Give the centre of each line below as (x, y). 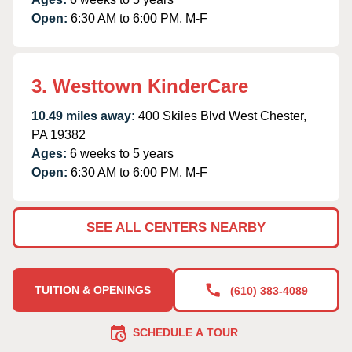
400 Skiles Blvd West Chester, (222, 115)
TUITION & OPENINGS (93, 290)
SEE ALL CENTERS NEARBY (176, 227)
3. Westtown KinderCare (140, 86)
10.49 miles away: (83, 115)
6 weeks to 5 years (122, 153)
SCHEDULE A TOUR (185, 332)
